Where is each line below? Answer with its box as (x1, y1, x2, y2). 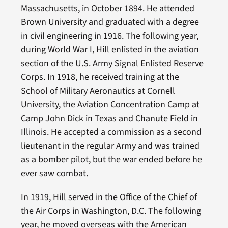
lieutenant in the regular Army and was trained (20, 139, 199, 152)
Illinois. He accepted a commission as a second (20, 125, 202, 138)
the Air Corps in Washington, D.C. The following (20, 204, 201, 217)
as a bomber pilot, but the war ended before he (20, 153, 202, 166)
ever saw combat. (20, 166, 88, 180)
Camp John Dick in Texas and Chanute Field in (20, 111, 198, 125)
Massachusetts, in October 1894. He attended (20, 2, 194, 15)
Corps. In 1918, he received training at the (20, 70, 179, 83)
